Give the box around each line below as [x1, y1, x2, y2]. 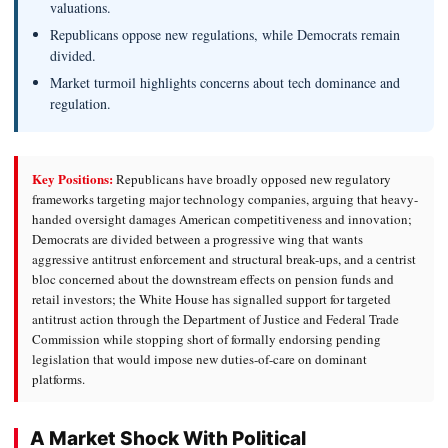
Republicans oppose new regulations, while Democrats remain [50, 24, 400, 44]
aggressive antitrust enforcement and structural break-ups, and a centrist [32, 249, 416, 268]
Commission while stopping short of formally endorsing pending [32, 329, 381, 348]
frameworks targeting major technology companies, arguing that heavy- [32, 189, 418, 208]
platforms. [32, 369, 85, 388]
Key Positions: [32, 168, 113, 188]
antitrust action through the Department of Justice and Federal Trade [32, 309, 399, 328]
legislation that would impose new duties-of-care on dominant [32, 349, 367, 368]
